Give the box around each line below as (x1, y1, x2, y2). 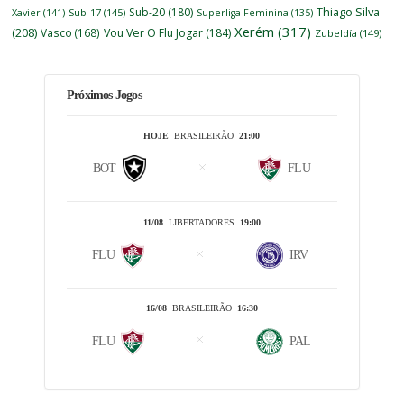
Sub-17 (69, 5, 102, 19)
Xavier (12, 5, 41, 19)
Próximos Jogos (66, 87, 142, 102)
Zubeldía (315, 25, 358, 40)
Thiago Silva (317, 3, 381, 20)
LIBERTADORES (162, 216, 240, 227)
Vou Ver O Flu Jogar (104, 24, 204, 41)
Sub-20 (129, 4, 166, 20)
